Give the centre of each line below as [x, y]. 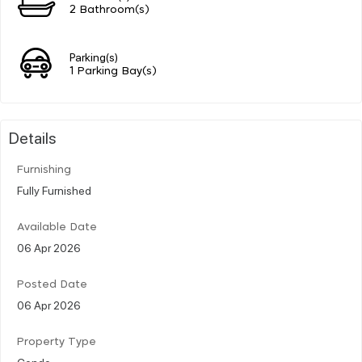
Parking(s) [94, 56]
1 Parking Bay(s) [113, 71]
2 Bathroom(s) [109, 10]
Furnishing [44, 170]
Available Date [57, 227]
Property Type [57, 342]
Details [33, 137]
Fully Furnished [54, 189]
